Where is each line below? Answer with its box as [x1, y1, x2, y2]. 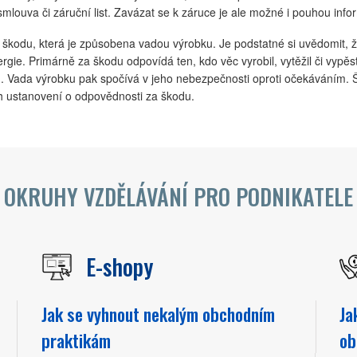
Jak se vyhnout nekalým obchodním [41, 300, 275, 327]
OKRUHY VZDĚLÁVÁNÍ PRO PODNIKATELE [4, 179, 353, 213]
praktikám [41, 326, 111, 353]
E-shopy [85, 249, 153, 283]
